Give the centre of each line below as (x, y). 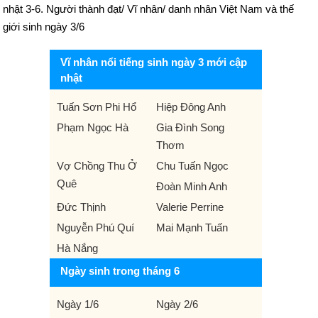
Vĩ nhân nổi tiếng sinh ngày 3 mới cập (154, 62)
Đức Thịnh (81, 207)
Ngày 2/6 (177, 304)
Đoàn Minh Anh (191, 186)
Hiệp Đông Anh (191, 107)
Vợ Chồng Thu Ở (97, 166)
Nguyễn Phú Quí (95, 227)
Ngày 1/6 (78, 304)
